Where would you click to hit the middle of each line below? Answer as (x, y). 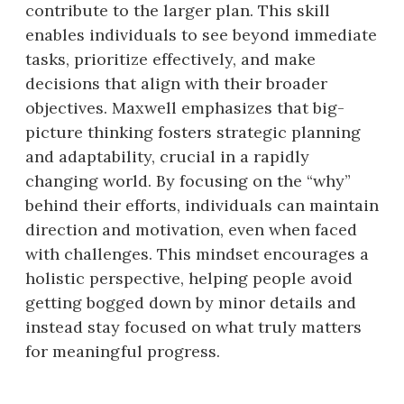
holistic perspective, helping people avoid (189, 278)
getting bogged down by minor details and (191, 302)
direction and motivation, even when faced (191, 229)
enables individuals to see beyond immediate (201, 34)
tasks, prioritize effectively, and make (170, 59)
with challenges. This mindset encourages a (197, 253)
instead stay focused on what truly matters (193, 326)
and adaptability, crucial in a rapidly (167, 156)
